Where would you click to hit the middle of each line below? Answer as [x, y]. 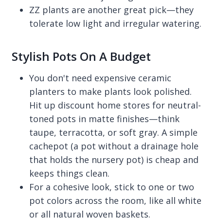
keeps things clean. [69, 173]
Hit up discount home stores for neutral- [115, 105]
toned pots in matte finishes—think [104, 118]
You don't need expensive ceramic [100, 78]
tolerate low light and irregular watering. [115, 23]
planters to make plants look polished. [110, 91]
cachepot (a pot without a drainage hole [114, 146]
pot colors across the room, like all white [115, 200]
